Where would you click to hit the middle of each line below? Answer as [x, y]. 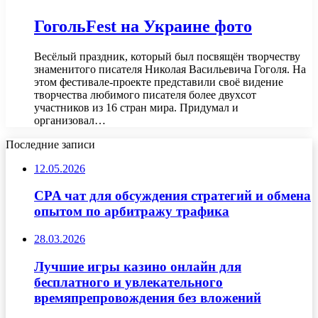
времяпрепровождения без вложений [148, 297]
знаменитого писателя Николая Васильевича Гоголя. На [170, 69]
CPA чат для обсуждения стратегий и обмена [172, 196]
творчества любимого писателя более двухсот [145, 94]
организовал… [70, 120]
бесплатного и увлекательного [128, 282]
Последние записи [50, 144]
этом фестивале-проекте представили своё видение [159, 82]
